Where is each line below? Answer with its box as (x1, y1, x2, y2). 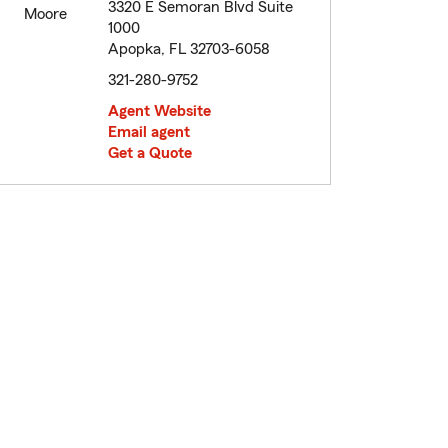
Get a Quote (108, 145, 192, 162)
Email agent (108, 124, 190, 141)
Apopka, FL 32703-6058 (108, 41, 270, 58)
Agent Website (108, 103, 211, 120)
